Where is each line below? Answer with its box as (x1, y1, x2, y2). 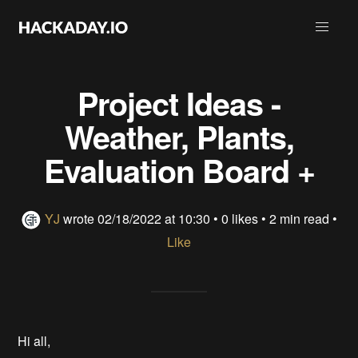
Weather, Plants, (64, 113, 294, 159)
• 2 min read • (257, 209, 337, 228)
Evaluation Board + (43, 147, 315, 193)
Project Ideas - (78, 80, 280, 125)
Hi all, (18, 331, 51, 350)
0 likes (221, 209, 258, 228)
